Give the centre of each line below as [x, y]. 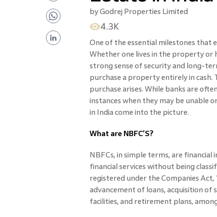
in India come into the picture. [139, 112]
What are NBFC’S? [121, 133]
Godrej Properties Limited [144, 11]
